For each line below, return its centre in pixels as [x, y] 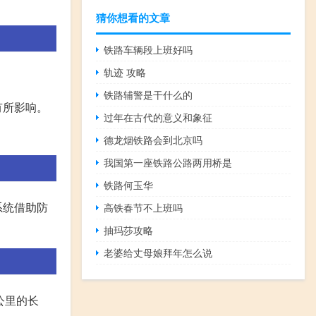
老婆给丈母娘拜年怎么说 [158, 252]
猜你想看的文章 [133, 17]
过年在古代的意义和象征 [158, 117]
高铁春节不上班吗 [144, 207]
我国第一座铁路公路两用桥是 [168, 162]
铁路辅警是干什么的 [148, 94]
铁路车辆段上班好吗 [148, 49]
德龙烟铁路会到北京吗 [153, 139]
